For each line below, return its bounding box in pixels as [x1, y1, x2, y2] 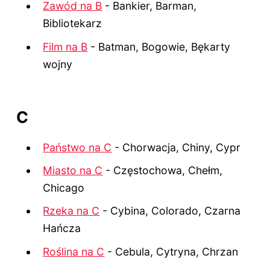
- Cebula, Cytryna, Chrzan [104, 245, 239, 258]
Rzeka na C [43, 204, 100, 218]
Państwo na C [43, 140, 112, 154]
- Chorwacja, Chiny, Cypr [111, 140, 241, 154]
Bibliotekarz [43, 17, 102, 30]
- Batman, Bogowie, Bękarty [87, 40, 231, 53]
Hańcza [43, 222, 81, 235]
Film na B [43, 40, 88, 53]
